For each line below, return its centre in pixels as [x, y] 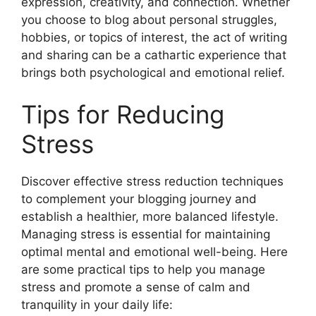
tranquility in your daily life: [97, 305]
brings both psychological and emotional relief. [153, 72]
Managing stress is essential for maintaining [146, 235]
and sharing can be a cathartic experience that [154, 55]
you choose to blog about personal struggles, [149, 19]
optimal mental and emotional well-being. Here [154, 252]
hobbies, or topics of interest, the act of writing [154, 37]
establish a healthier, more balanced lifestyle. [150, 217]
